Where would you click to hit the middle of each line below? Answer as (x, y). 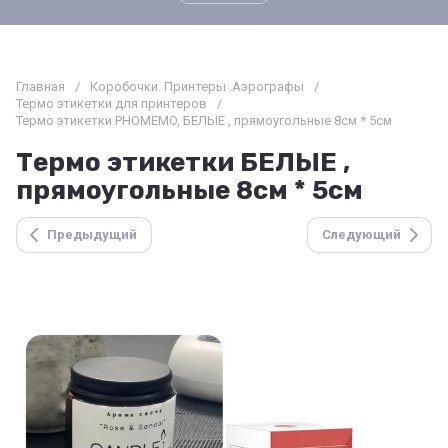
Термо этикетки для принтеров (111, 103)
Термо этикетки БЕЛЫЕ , (183, 162)
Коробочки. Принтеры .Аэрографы (197, 86)
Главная (40, 86)
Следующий (361, 234)
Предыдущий (92, 234)
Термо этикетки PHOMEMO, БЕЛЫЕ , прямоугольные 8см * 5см (204, 120)
